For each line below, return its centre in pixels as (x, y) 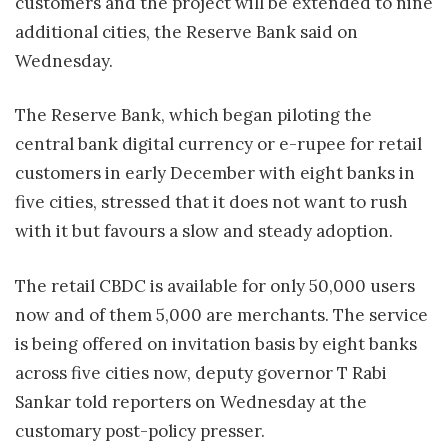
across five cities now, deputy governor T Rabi (201, 372)
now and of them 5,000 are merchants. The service (221, 314)
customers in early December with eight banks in (215, 173)
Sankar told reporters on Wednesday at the (191, 401)
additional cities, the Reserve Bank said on (186, 31)
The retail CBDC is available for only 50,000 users (215, 285)
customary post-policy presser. (140, 430)
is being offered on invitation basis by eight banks (216, 343)
